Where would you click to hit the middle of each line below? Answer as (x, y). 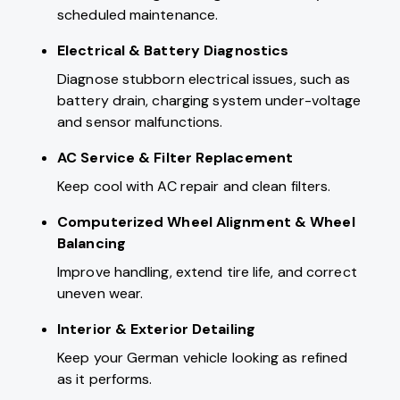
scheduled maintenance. (138, 15)
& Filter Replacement (214, 158)
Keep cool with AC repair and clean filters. (194, 187)
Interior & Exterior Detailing (156, 329)
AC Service (96, 158)
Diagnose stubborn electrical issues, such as (204, 79)
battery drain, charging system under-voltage (209, 101)
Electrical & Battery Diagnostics (173, 51)
